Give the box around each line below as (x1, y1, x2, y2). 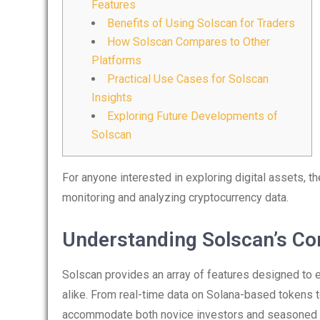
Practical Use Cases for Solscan (107, 72, 269, 86)
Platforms (91, 54, 141, 67)
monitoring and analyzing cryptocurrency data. (62, 191, 289, 204)
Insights (91, 91, 132, 104)
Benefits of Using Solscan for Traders (107, 16, 295, 30)
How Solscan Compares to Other (107, 35, 270, 49)
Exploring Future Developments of (107, 109, 278, 123)
